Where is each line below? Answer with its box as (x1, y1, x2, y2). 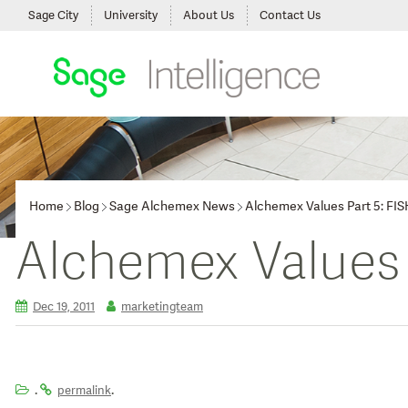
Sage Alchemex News (109, 198, 235, 215)
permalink (57, 382, 111, 399)
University (104, 7, 158, 24)
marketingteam (121, 299, 203, 315)
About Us (183, 7, 234, 24)
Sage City (28, 7, 78, 24)
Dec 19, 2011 (33, 299, 95, 315)
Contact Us (260, 7, 321, 24)
